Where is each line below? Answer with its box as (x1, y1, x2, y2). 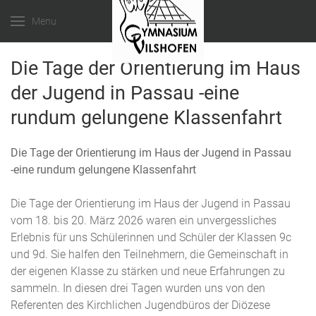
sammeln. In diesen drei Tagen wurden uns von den (11, 281, 265, 295)
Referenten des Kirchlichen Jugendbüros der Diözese (11, 298, 270, 312)
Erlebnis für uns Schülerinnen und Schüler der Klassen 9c (11, 231, 291, 244)
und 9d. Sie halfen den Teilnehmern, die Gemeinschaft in (11, 248, 288, 261)
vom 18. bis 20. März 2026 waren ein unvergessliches (11, 214, 276, 227)
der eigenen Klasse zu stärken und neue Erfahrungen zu (11, 265, 285, 278)
